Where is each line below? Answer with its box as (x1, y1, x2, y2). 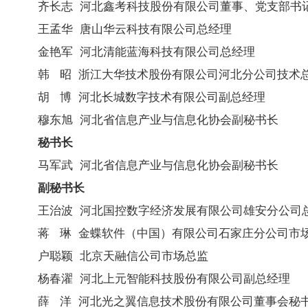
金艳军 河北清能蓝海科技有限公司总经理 (38, 45, 255, 58)
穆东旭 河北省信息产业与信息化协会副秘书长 (38, 113, 278, 126)
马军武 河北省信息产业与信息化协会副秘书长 (38, 158, 278, 171)
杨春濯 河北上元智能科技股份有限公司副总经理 (38, 272, 290, 285)
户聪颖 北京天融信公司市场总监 (38, 249, 208, 262)
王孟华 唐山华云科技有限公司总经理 (38, 22, 232, 35)
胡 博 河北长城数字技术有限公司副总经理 (38, 90, 265, 103)
